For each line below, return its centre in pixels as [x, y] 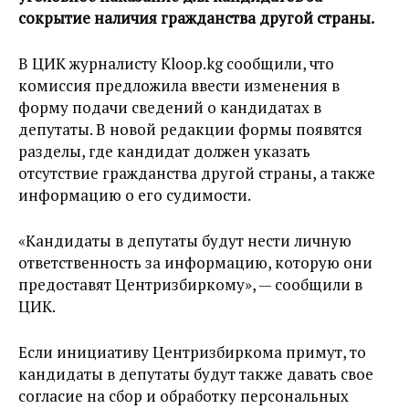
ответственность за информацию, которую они [195, 262]
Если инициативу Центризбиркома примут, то [192, 352]
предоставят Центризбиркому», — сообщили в [190, 284]
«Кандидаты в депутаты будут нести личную [185, 241]
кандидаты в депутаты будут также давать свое [196, 374]
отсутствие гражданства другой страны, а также [197, 173]
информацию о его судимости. [135, 195]
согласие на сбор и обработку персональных [184, 396]
